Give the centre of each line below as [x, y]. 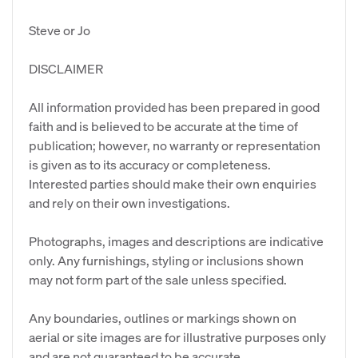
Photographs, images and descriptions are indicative [176, 241]
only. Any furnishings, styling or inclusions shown [166, 260]
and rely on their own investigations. [129, 203]
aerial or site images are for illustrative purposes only [177, 337]
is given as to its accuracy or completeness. [150, 164]
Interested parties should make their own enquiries [173, 183]
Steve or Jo [60, 30]
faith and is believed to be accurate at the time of [163, 126]
